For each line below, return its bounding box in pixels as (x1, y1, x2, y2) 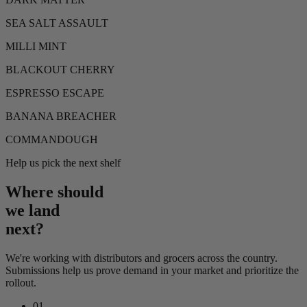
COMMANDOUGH (5, 133, 98, 145)
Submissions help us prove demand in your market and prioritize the (5, 264, 299, 276)
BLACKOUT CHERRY (5, 63, 115, 75)
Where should (5, 182, 103, 201)
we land (5, 201, 60, 219)
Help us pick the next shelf (5, 156, 121, 169)
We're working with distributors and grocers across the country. (5, 251, 278, 264)
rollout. (5, 276, 36, 288)
